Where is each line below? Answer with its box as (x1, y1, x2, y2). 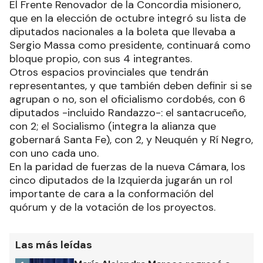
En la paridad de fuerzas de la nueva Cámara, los (9, 159, 245, 174)
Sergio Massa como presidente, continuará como (9, 38, 251, 52)
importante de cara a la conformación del (9, 186, 214, 201)
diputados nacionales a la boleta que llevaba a (9, 24, 235, 39)
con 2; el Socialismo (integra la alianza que (9, 119, 216, 133)
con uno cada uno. (9, 146, 99, 160)
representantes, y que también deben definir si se (9, 78, 252, 93)
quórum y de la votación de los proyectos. (9, 200, 218, 214)
